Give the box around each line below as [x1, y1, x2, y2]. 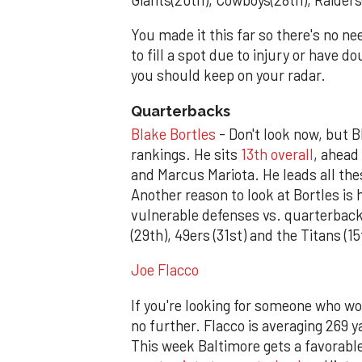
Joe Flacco [131, 261, 199, 280]
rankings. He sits [131, 145, 241, 163]
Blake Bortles [131, 124, 216, 143]
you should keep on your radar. [131, 66, 326, 85]
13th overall [241, 145, 314, 163]
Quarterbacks [131, 102, 230, 120]
